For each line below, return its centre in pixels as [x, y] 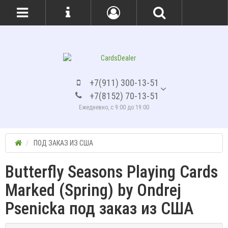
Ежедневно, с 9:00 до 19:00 [114, 107]
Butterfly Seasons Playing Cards [111, 172]
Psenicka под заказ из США [99, 208]
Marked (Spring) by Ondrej [93, 190]
